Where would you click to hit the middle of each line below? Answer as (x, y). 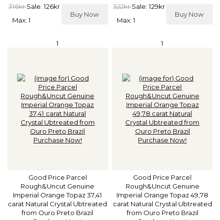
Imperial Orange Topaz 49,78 (163, 195)
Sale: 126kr (43, 7)
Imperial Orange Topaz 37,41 (58, 195)
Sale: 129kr (149, 7)
